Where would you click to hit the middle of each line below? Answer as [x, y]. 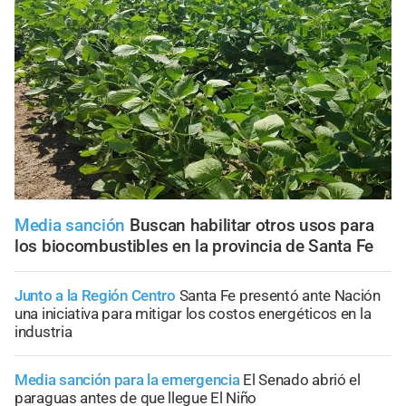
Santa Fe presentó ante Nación [280, 296]
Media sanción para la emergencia [127, 380]
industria [43, 332]
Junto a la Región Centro [95, 296]
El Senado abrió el [302, 380]
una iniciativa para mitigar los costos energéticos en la [193, 314]
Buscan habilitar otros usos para [251, 226]
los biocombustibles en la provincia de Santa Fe [194, 246]
